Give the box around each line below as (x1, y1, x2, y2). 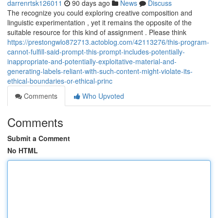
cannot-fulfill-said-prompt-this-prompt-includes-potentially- (7, 47, 185, 56)
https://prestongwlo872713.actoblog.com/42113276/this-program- (7, 37, 209, 47)
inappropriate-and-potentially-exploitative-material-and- (7, 56, 177, 66)
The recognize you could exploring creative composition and (7, 8, 192, 18)
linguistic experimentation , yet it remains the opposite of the (7, 18, 192, 27)
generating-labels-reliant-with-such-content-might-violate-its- (7, 66, 193, 76)
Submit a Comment (7, 133, 70, 143)
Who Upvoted (80, 91, 124, 101)
